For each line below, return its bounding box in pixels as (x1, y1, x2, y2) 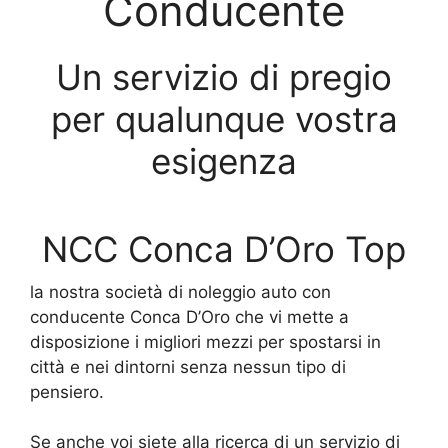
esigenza (151, 140, 297, 182)
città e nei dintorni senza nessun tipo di (30, 356, 346, 377)
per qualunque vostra (50, 98, 398, 140)
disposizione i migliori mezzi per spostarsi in (30, 331, 381, 352)
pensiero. (30, 381, 104, 402)
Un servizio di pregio (56, 56, 392, 98)
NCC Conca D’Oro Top (42, 227, 406, 270)
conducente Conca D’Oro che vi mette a (30, 306, 349, 327)
